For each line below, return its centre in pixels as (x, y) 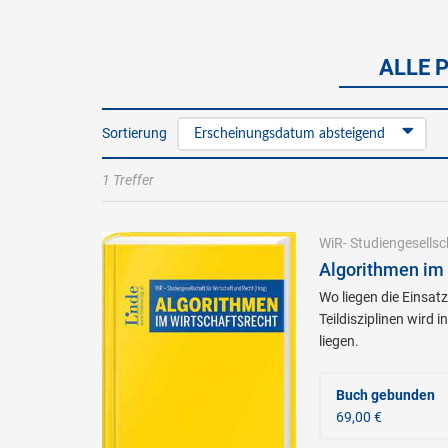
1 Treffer (128, 180)
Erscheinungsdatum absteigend (289, 134)
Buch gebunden (385, 395)
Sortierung (134, 133)
